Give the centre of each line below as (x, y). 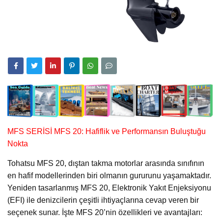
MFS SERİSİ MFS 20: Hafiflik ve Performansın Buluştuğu (107, 132)
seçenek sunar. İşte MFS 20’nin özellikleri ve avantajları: (105, 213)
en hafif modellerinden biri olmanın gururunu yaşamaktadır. (109, 176)
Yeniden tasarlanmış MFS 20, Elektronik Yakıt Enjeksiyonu (109, 188)
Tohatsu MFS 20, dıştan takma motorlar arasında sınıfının (106, 164)
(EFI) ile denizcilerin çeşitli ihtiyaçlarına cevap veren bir (103, 200)
